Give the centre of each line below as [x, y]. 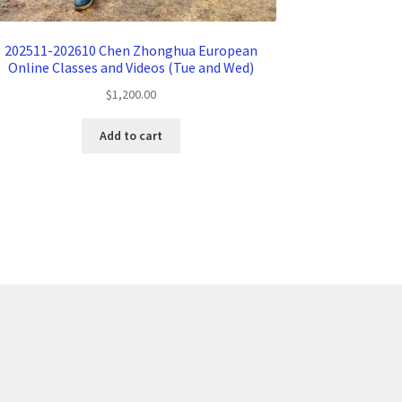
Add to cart [131, 136]
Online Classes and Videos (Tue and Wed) [131, 67]
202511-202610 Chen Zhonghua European [131, 50]
